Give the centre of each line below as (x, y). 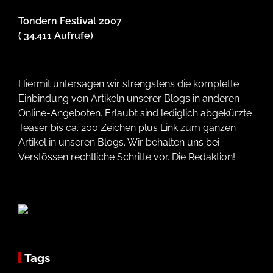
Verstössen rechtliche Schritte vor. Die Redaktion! (127, 157)
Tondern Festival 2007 (70, 21)
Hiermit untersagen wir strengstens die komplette (129, 84)
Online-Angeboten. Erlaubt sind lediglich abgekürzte (135, 113)
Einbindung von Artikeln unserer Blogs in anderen (129, 99)
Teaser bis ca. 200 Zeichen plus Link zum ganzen (127, 128)
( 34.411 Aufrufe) (56, 36)
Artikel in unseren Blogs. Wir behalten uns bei (119, 143)
